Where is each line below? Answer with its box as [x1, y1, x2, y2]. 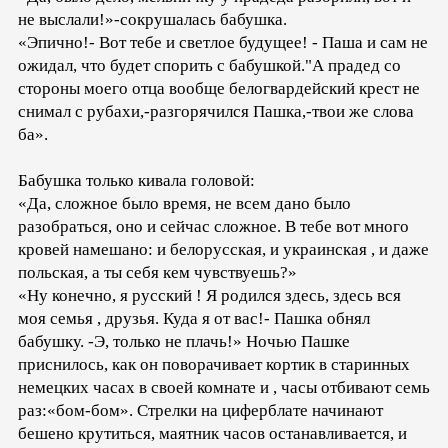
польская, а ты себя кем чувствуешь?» [18, 263, 297, 283]
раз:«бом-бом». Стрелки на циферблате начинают [18, 401, 383, 421]
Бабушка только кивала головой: [18, 171, 255, 191]
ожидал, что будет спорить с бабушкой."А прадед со [18, 56, 401, 76]
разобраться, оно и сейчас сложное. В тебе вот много [18, 217, 409, 237]
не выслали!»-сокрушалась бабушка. [18, 10, 287, 30]
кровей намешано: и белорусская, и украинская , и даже [18, 240, 429, 260]
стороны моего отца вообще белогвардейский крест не [18, 79, 420, 99]
